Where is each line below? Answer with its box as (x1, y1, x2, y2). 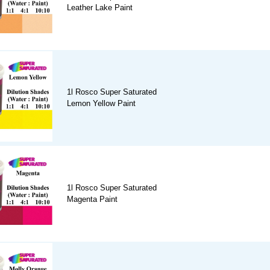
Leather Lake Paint (67, 3, 133, 13)
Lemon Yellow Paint (67, 99, 136, 108)
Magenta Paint (67, 195, 118, 204)
